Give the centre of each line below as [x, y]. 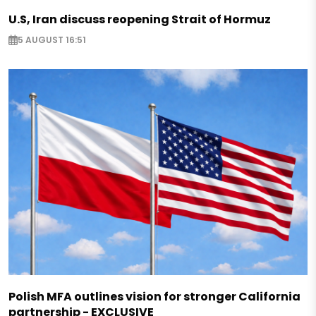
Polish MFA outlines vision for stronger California [154, 297]
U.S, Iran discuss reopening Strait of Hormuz [140, 20]
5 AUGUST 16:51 [52, 40]
